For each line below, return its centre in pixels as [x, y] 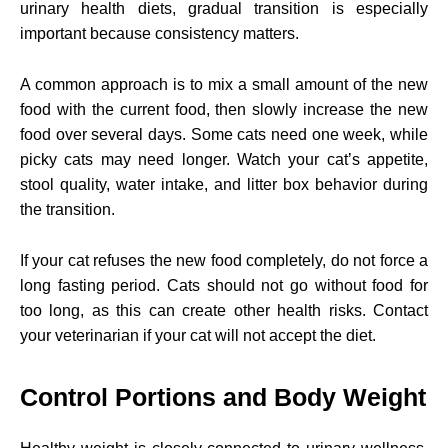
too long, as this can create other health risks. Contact [224, 310]
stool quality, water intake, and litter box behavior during [224, 184]
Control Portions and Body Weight [223, 396]
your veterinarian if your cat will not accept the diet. [198, 335]
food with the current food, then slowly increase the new [224, 109]
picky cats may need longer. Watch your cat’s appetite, [224, 159]
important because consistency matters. [159, 33]
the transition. [67, 209]
